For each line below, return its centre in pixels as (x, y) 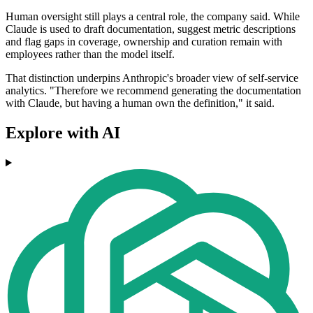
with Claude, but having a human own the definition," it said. (140, 103)
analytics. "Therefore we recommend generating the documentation (153, 91)
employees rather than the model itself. (90, 54)
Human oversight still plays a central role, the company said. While (153, 17)
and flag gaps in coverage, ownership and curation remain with (144, 42)
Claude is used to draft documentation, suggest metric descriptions (151, 29)
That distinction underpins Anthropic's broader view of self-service (152, 78)
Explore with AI (63, 133)
